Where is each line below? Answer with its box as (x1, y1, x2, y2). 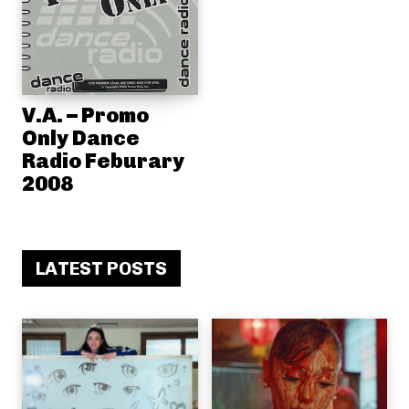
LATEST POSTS (36, 257, 167, 279)
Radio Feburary (22, 148, 184, 173)
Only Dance (22, 125, 140, 151)
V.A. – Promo (22, 102, 149, 128)
